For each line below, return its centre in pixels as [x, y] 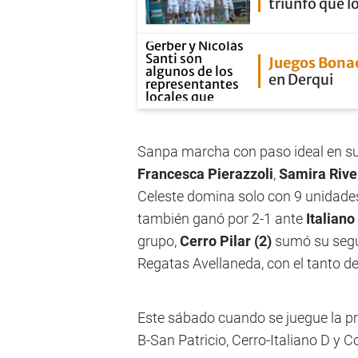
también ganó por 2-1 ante [222, 219]
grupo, [159, 241]
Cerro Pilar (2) [226, 241]
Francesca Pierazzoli [205, 174]
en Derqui [301, 80]
